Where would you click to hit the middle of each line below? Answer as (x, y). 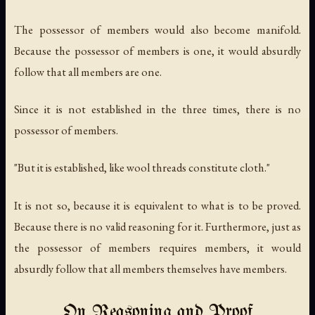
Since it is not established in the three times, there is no (157, 109)
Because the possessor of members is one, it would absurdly (157, 51)
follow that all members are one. (88, 72)
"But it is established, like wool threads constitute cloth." (142, 168)
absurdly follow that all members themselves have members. (150, 268)
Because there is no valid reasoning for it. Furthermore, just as (157, 226)
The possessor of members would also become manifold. (157, 30)
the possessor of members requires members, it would (157, 247)
